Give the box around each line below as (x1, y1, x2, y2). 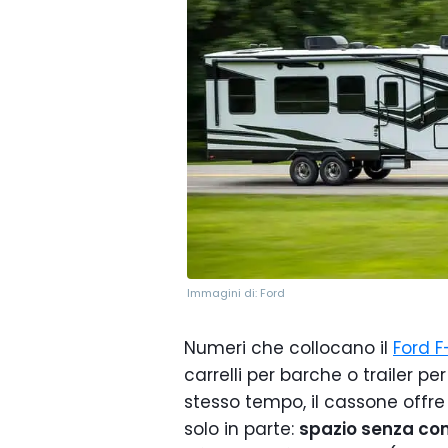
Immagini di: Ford (187, 285, 285, 302)
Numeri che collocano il (184, 336, 393, 361)
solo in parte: (184, 417, 299, 442)
